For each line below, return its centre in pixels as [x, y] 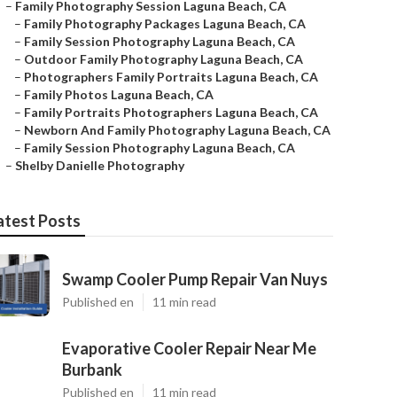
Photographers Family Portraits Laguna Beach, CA [171, 77]
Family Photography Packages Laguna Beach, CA [165, 23]
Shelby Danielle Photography [100, 165]
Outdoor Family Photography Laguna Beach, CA [163, 59]
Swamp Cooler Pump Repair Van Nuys [195, 279]
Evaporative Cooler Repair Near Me [189, 348]
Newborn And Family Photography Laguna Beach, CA [177, 130]
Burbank [92, 370]
